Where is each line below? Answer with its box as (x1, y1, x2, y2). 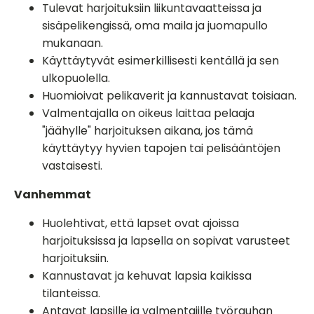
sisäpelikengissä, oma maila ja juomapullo (42, 18, 268, 34)
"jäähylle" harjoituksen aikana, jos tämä (42, 123, 253, 139)
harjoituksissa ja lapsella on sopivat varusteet (42, 233, 290, 249)
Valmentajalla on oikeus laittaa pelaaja (42, 105, 254, 121)
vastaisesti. (42, 158, 102, 174)
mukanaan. (42, 35, 103, 51)
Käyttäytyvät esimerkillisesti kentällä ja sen (42, 53, 279, 69)
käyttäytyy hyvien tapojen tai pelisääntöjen (42, 140, 280, 156)
